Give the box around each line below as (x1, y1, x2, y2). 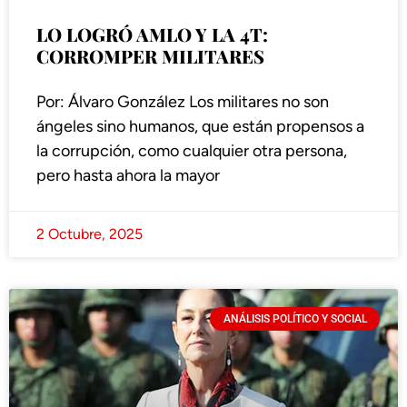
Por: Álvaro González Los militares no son (36, 92, 329, 113)
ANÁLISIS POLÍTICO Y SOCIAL (223, 313, 367, 326)
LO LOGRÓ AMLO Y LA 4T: (36, 22, 268, 47)
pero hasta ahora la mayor (36, 165, 220, 186)
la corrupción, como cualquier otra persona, (36, 141, 347, 162)
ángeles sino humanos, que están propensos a (36, 116, 364, 137)
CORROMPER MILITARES (36, 44, 264, 69)
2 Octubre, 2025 (36, 225, 143, 243)
